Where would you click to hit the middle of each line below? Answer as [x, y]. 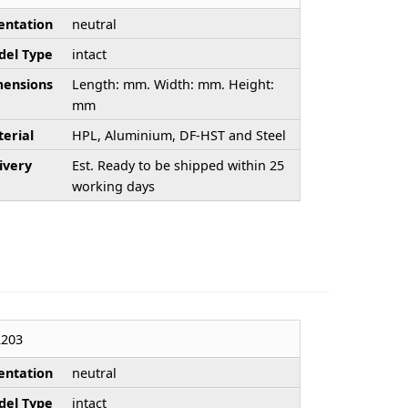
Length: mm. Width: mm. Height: [173, 84]
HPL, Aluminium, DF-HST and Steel [178, 135]
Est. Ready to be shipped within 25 [178, 165]
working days [113, 186]
